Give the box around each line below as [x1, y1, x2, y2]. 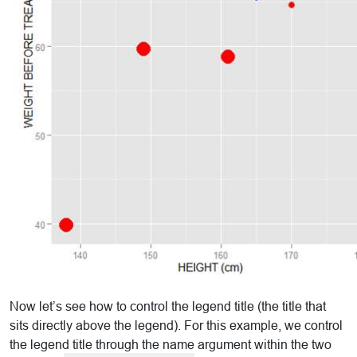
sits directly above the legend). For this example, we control [10, 319, 343, 333]
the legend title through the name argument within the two [10, 338, 331, 352]
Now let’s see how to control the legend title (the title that [10, 300, 326, 314]
